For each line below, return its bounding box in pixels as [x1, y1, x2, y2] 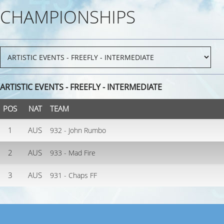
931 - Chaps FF [50, 170, 97, 180]
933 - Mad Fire [50, 148, 95, 157]
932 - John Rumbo [50, 125, 106, 135]
